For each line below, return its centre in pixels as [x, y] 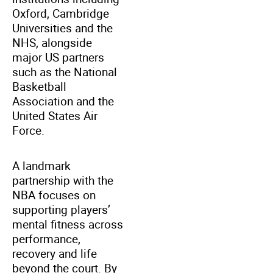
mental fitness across [68, 224]
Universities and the [62, 28]
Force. [28, 130]
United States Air [55, 115]
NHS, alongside [52, 42]
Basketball [39, 86]
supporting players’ [61, 209]
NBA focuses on [54, 195]
